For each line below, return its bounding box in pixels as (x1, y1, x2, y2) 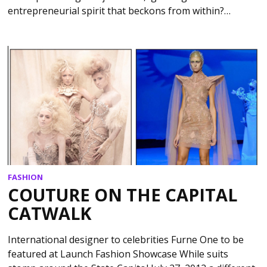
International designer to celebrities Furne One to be (8, 233, 244, 247)
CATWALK (8, 201, 92, 225)
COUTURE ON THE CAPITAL (8, 183, 238, 207)
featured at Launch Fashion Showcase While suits (8, 247, 229, 261)
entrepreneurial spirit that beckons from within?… (8, 4, 231, 17)
